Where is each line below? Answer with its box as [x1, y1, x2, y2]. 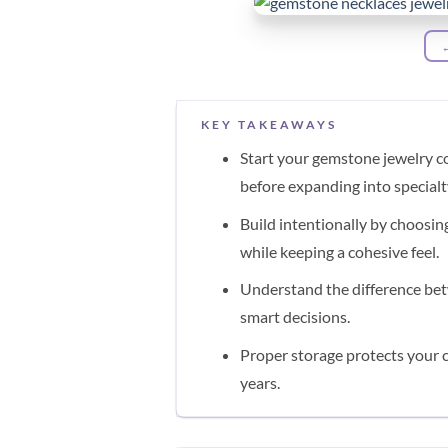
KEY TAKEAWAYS [201, 117, 338, 133]
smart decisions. [240, 307, 351, 327]
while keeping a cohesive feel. [240, 241, 440, 261]
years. [240, 373, 281, 393]
